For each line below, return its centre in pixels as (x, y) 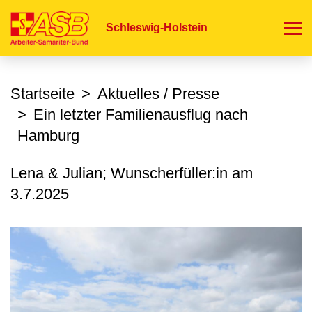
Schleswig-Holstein (157, 28)
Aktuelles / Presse (158, 94)
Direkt (171, 9)
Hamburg (48, 135)
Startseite (42, 94)
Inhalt (170, 42)
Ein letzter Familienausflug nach (141, 115)
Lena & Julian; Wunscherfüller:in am (132, 173)
